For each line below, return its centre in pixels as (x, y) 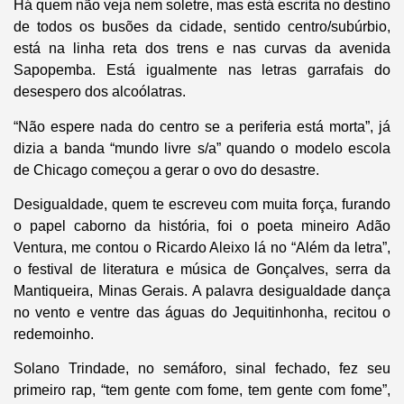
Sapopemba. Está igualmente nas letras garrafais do (202, 70)
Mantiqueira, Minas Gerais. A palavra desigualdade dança (202, 291)
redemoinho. (54, 335)
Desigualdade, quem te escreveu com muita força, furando (202, 205)
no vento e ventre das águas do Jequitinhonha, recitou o (202, 313)
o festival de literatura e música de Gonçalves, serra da (202, 270)
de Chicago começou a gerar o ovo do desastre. (166, 170)
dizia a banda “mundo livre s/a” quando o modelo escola (202, 148)
